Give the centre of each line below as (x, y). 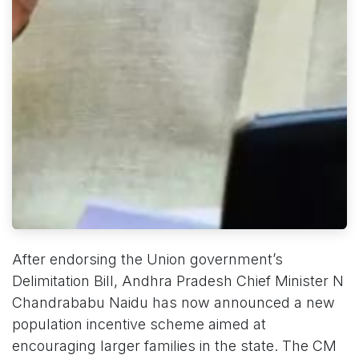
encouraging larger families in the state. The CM (174, 345)
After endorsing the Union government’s (147, 259)
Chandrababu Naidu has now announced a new (173, 302)
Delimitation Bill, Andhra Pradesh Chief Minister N (178, 280)
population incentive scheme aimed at (139, 324)
